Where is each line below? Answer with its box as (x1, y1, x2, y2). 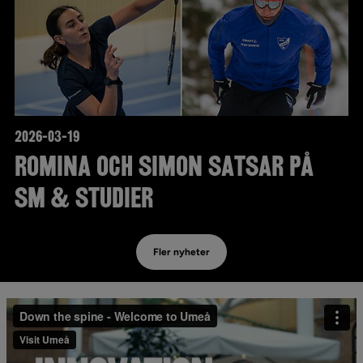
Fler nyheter (153, 246, 210, 258)
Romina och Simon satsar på (15, 151, 314, 182)
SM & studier (15, 182, 153, 214)
